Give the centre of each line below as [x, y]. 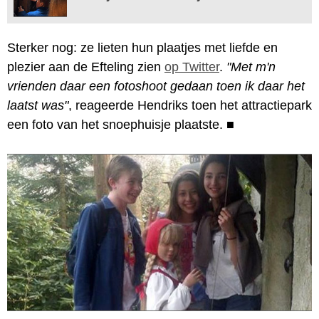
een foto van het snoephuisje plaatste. [117, 124]
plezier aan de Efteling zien [86, 67]
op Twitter [192, 67]
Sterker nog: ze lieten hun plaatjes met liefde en [142, 47]
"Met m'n [251, 67]
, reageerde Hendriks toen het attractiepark [190, 105]
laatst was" [38, 105]
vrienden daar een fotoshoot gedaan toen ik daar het [156, 86]
